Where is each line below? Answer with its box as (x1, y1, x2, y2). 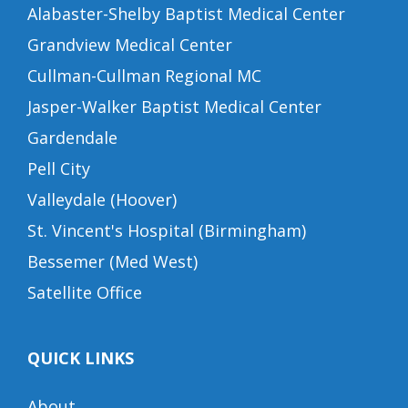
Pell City (27, 158, 90, 180)
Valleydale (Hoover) (27, 189, 177, 211)
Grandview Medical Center (27, 34, 232, 56)
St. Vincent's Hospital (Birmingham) (27, 219, 306, 242)
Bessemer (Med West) (27, 250, 198, 273)
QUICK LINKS (27, 347, 134, 370)
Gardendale (27, 127, 117, 149)
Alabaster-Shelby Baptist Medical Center (27, 3, 345, 25)
